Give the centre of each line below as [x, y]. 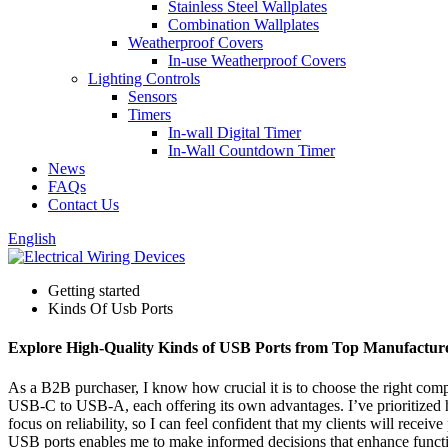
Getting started [94, 290]
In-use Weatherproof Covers [257, 60]
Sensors [152, 96]
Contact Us [83, 204]
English [32, 238]
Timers [149, 114]
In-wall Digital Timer [234, 132]
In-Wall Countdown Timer [251, 150]
